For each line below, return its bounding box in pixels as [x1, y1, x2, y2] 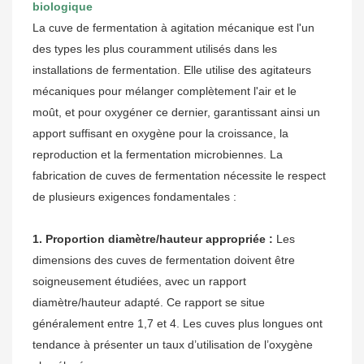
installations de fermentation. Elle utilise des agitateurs [32, 63, 311, 77]
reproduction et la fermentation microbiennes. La [32, 148, 283, 162]
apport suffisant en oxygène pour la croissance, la [32, 127, 288, 141]
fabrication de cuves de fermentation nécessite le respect [32, 169, 326, 183]
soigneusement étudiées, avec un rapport [32, 275, 246, 288]
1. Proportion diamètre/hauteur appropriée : [32, 232, 273, 246]
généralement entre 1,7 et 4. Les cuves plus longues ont [32, 317, 323, 331]
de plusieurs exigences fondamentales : [32, 190, 236, 204]
